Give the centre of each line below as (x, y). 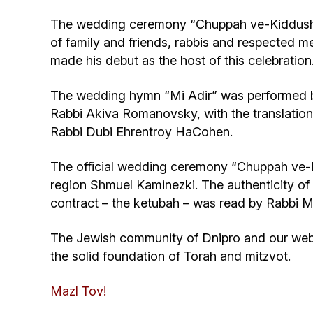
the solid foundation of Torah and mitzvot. (170, 256)
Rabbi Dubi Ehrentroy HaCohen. (141, 131)
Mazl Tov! (78, 291)
